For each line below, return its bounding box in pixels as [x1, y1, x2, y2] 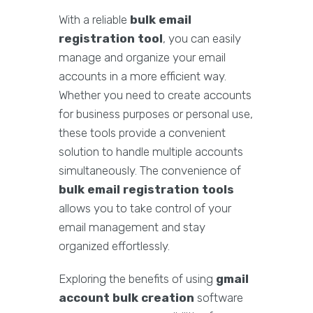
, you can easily [163, 31, 241, 46]
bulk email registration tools [59, 182, 234, 197]
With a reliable [59, 13, 130, 27]
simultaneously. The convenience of [59, 163, 241, 178]
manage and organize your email [59, 50, 226, 65]
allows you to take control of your [59, 201, 231, 216]
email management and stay [59, 220, 205, 235]
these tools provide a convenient [59, 126, 226, 140]
